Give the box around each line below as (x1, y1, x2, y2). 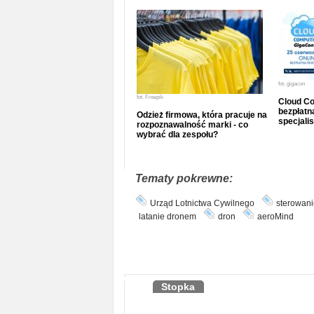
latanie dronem (138, 212, 196, 221)
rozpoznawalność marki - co (136, 120, 248, 130)
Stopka (161, 281, 195, 292)
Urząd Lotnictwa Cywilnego (149, 198, 254, 208)
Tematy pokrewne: (135, 172, 233, 184)
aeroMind (257, 212, 294, 221)
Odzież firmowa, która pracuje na (136, 110, 267, 120)
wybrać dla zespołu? (136, 130, 218, 139)
